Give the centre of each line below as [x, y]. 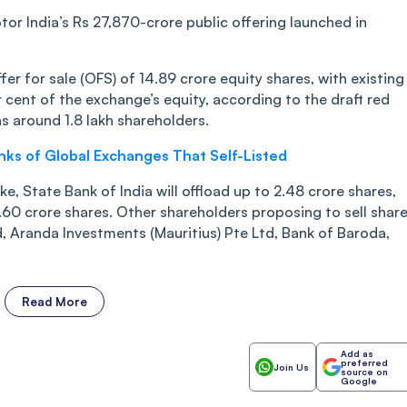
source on [364, 372]
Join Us [291, 367]
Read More [55, 302]
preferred [364, 363]
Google [359, 381]
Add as [357, 354]
